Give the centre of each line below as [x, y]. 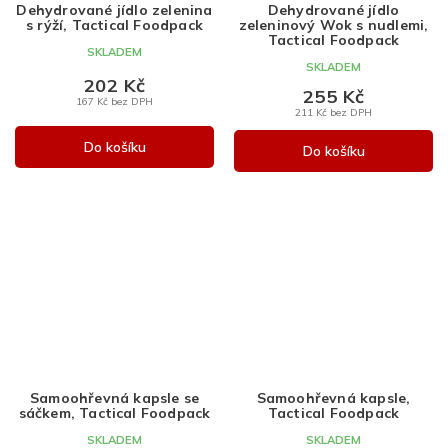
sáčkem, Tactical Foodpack [114, 413]
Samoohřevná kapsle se [114, 398]
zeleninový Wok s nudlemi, [333, 24]
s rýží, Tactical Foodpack [114, 24]
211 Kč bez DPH [333, 111]
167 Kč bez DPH [114, 100]
